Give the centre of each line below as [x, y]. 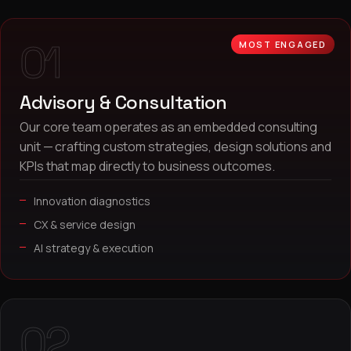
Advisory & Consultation [123, 102]
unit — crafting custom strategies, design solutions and [175, 147]
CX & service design [85, 224]
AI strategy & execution [94, 248]
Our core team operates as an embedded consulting [169, 127]
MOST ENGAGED [282, 44]
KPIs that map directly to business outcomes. [147, 166]
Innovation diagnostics [92, 201]
